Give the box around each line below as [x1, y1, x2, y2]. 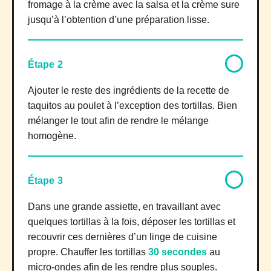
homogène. [28, 130, 76, 141]
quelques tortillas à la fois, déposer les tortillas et [28, 216, 235, 227]
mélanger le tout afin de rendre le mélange [28, 115, 209, 126]
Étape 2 [28, 59, 63, 70]
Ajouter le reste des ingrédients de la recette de [28, 85, 229, 96]
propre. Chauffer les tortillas [28, 246, 148, 257]
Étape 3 [28, 175, 63, 186]
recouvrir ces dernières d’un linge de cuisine [28, 231, 217, 242]
